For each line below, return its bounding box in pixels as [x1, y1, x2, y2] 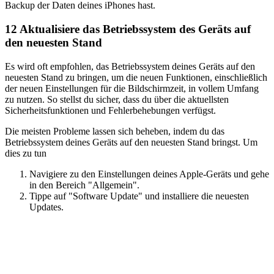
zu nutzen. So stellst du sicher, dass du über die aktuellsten [5, 94, 229, 105]
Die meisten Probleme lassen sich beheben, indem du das [5, 125, 224, 136]
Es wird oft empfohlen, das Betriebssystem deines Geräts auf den [5, 61, 255, 72]
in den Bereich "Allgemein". [29, 179, 139, 190]
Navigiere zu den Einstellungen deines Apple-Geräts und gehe [29, 168, 269, 179]
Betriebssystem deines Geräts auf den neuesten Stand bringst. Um [5, 136, 257, 147]
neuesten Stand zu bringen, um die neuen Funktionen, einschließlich [5, 72, 267, 83]
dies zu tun [5, 147, 46, 158]
